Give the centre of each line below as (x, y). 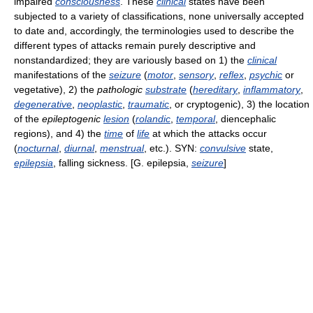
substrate (166, 89)
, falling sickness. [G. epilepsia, (122, 163)
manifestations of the (61, 75)
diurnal (79, 148)
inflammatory (272, 89)
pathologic (120, 89)
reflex (232, 75)
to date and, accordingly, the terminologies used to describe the (154, 31)
